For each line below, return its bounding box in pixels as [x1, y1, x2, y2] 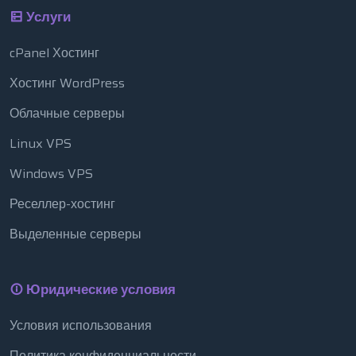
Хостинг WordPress [10, 73, 125, 94]
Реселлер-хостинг [10, 194, 115, 215]
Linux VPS [10, 133, 72, 154]
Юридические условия [23, 279, 176, 300]
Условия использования [10, 315, 152, 336]
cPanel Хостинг [10, 43, 99, 64]
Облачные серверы [10, 103, 125, 124]
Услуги [23, 6, 71, 28]
